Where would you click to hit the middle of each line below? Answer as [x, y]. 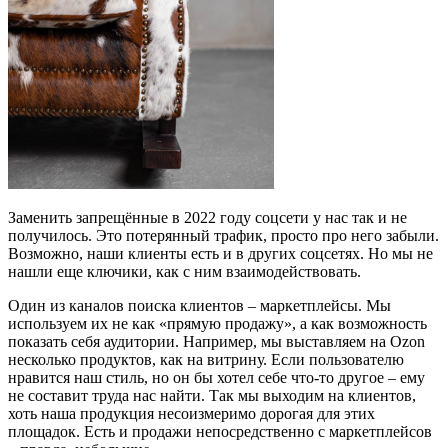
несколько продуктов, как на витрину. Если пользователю [206, 359]
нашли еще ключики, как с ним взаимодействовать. [184, 271]
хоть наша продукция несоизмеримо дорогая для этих [191, 413]
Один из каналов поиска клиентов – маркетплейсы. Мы [199, 305]
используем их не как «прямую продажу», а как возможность [217, 323]
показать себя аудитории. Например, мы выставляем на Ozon [216, 341]
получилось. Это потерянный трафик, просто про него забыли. [223, 235]
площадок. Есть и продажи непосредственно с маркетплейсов [220, 431]
